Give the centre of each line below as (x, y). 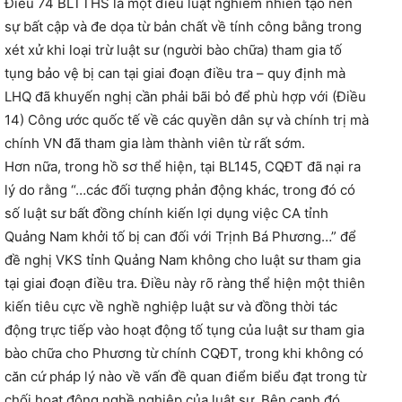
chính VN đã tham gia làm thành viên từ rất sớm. (155, 144)
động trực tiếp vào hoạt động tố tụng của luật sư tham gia (184, 330)
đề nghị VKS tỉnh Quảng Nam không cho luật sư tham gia (183, 260)
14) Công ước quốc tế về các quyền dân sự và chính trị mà (187, 120)
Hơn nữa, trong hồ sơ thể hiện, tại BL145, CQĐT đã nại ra (183, 167)
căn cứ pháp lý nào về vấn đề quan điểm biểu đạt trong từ (185, 377)
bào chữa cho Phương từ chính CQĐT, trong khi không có (184, 354)
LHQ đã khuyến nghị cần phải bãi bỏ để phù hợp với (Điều (185, 97)
